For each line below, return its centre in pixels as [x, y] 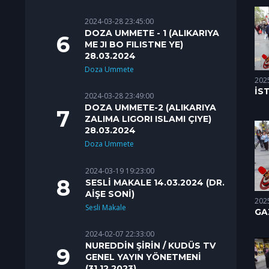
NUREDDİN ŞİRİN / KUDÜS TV [150, 245]
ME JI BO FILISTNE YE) [134, 44]
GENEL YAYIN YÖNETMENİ [143, 257]
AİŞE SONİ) [110, 194]
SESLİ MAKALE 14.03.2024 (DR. [155, 182]
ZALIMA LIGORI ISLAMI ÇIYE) [148, 119]
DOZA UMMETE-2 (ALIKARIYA [150, 108]
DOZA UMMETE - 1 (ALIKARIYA [152, 33]
